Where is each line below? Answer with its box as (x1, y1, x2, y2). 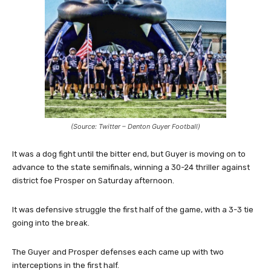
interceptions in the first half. (12, 260, 119, 270)
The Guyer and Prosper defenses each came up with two (12, 247, 224, 256)
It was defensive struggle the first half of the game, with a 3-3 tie (12, 204, 253, 214)
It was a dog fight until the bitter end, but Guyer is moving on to (12, 149, 246, 158)
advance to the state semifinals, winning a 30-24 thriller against (12, 162, 250, 172)
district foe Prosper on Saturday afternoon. (12, 175, 174, 185)
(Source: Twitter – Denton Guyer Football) (71, 122, 200, 131)
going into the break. (12, 218, 90, 227)
